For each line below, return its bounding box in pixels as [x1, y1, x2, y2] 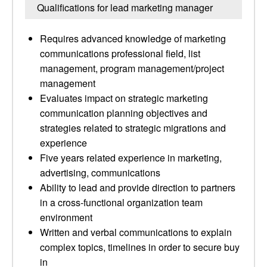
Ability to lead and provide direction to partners [40, 181, 235, 194]
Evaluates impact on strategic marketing [40, 91, 208, 105]
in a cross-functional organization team [40, 195, 203, 209]
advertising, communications [40, 166, 160, 179]
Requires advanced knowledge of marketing [40, 32, 226, 45]
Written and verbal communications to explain [40, 225, 232, 239]
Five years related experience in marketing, [40, 151, 222, 164]
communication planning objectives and [40, 106, 207, 120]
